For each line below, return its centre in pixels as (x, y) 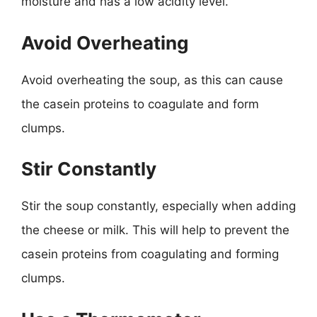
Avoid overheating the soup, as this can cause (152, 80)
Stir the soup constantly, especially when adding (158, 206)
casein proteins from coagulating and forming (150, 254)
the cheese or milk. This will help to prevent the (155, 230)
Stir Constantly (89, 169)
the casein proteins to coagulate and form (140, 104)
